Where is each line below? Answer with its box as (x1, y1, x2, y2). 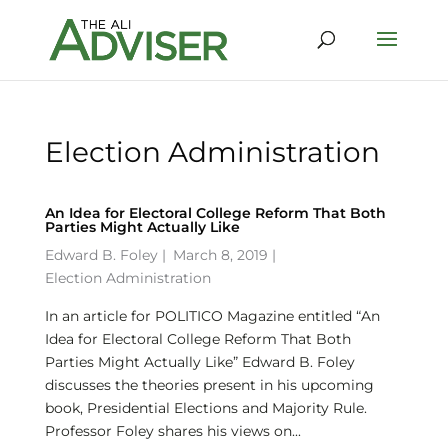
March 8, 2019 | (172, 246, 276, 264)
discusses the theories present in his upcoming (44, 376, 374, 394)
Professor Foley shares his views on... (44, 422, 301, 440)
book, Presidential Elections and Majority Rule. (44, 399, 367, 417)
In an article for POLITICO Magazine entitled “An (44, 307, 380, 325)
